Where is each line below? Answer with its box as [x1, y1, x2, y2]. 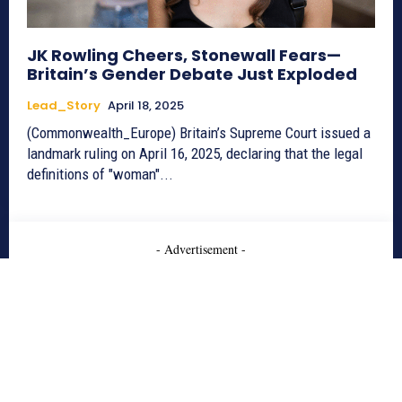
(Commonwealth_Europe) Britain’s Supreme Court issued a [27, 124, 371, 143]
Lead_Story [27, 97, 100, 115]
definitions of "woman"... [27, 165, 173, 184]
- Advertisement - [156, 240, 246, 258]
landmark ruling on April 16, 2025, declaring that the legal [27, 144, 363, 163]
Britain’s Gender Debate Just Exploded [27, 63, 357, 86]
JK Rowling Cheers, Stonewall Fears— [27, 44, 341, 67]
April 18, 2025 [108, 97, 184, 115]
